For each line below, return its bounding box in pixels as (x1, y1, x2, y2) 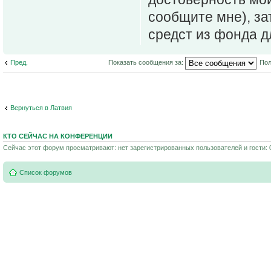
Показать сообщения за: (108, 58, 185, 66)
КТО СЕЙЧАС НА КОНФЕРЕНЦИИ (3, 132, 113, 140)
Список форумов (19, 169, 72, 176)
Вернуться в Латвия (10, 104, 72, 111)
